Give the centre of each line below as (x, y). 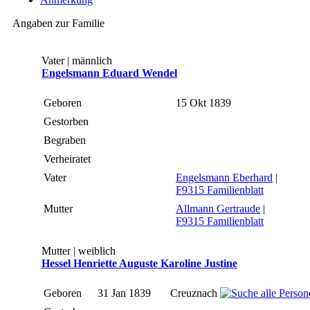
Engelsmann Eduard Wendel (109, 73)
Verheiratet (69, 159)
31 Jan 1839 (126, 293)
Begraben (66, 140)
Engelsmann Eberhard (224, 178)
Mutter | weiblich (79, 251)
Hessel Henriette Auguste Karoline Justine (139, 264)
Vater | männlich (77, 61)
